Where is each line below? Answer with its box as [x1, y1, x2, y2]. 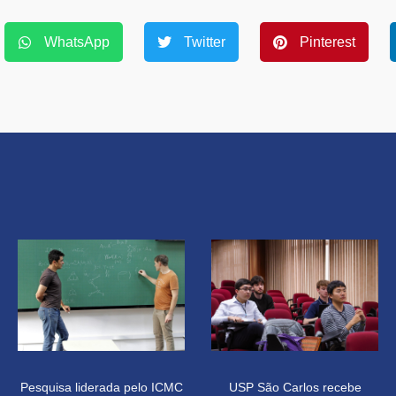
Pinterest [300, 34, 355, 49]
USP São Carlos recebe [228, 380, 362, 394]
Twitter [184, 34, 225, 49]
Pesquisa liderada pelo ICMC [19, 380, 183, 394]
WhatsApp [44, 34, 110, 49]
